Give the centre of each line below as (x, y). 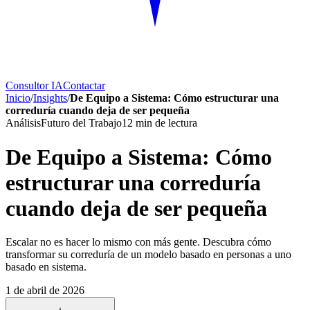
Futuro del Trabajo (81, 123)
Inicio (18, 98)
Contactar (84, 86)
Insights (50, 98)
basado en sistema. (46, 267)
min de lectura (165, 123)
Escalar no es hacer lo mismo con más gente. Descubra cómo (138, 242)
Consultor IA (34, 86)
